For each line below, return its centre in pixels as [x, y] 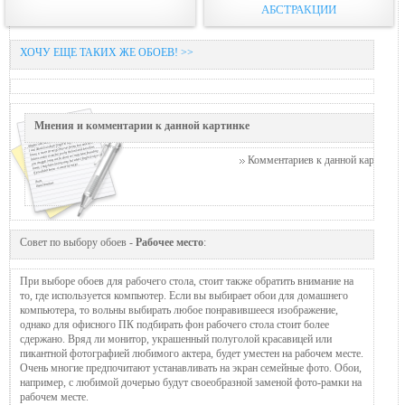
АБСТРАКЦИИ [298, 9]
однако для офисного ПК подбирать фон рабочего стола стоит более [174, 324]
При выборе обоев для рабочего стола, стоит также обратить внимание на [187, 281]
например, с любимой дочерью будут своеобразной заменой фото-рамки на [191, 382]
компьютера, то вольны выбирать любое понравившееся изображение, [179, 310]
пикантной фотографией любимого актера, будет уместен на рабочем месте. [192, 353]
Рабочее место [170, 242]
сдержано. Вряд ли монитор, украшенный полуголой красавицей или [176, 339]
